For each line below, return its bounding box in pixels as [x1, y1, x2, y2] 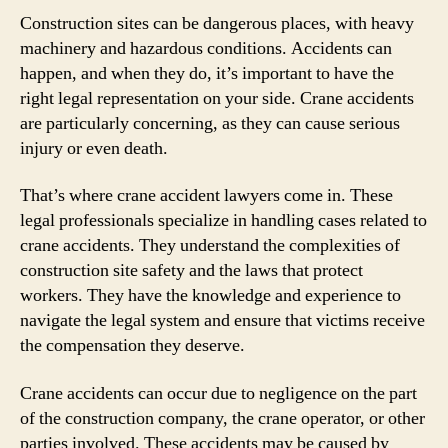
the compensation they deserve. [20, 334, 245, 357]
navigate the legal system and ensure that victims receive [20, 309, 425, 332]
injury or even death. [20, 136, 168, 160]
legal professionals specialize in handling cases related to [20, 209, 427, 232]
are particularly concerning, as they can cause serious [20, 111, 400, 135]
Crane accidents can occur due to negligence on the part [20, 381, 417, 405]
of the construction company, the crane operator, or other [20, 406, 425, 430]
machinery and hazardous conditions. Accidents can [20, 36, 392, 60]
